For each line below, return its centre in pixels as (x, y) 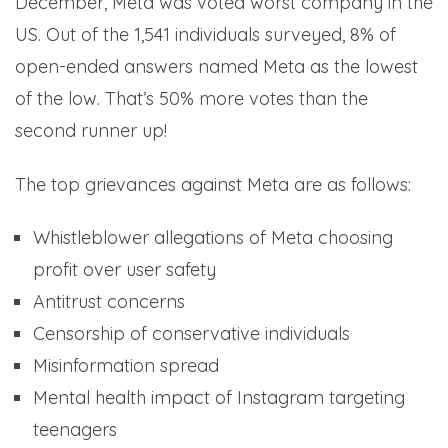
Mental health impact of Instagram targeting (219, 398)
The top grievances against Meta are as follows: (213, 184)
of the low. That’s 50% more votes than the (191, 99)
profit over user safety (124, 270)
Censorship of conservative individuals (191, 334)
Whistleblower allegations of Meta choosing (213, 238)
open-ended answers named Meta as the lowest (216, 67)
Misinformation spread (126, 366)
